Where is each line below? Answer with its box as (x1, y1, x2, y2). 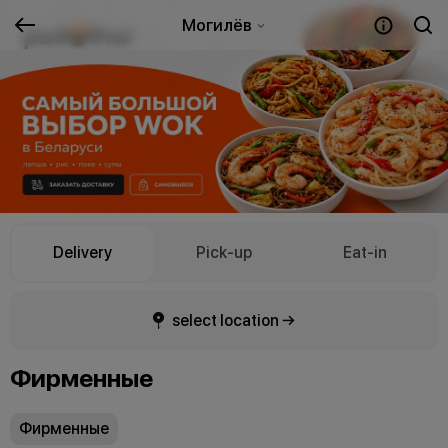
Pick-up (195, 243, 252, 263)
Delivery (53, 243, 113, 263)
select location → (172, 310, 295, 330)
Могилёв (181, 15, 255, 35)
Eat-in (343, 243, 388, 263)
